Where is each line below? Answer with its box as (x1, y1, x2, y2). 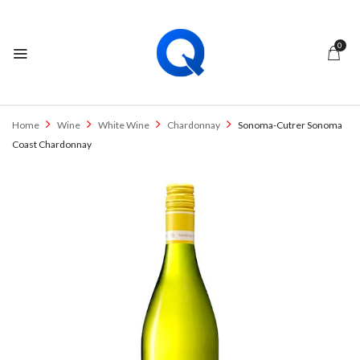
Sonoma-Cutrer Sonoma (238, 119, 342, 131)
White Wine (98, 119, 149, 131)
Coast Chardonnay (12, 138, 92, 150)
